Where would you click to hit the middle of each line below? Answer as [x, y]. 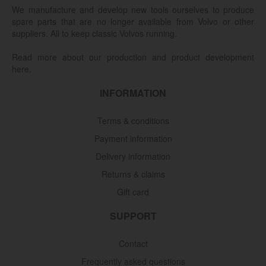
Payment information [133, 138]
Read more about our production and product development [133, 57]
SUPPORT [133, 216]
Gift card [133, 191]
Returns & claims [133, 174]
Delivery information [133, 156]
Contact [133, 243]
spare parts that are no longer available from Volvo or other [133, 21]
